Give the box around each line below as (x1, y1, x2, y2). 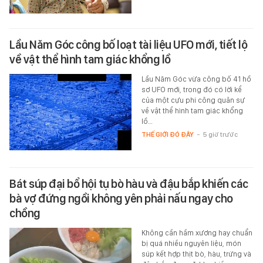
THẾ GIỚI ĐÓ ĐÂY (141, 130, 194, 139)
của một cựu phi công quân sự (141, 96, 245, 105)
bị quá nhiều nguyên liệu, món (141, 239, 241, 248)
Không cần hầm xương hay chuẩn (141, 228, 252, 238)
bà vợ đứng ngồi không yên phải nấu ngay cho (9, 191, 233, 206)
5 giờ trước (203, 130, 238, 139)
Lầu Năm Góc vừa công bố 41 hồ (141, 75, 251, 84)
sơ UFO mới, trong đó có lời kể (141, 85, 242, 95)
